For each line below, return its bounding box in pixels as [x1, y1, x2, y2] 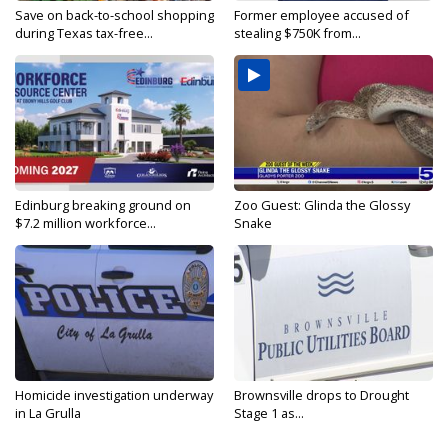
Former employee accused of [234, 6, 409, 25]
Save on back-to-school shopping [15, 6, 214, 25]
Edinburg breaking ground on [15, 196, 191, 215]
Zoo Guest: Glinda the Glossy [234, 196, 410, 215]
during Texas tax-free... [15, 24, 153, 43]
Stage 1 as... [234, 404, 304, 423]
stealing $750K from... [234, 24, 361, 43]
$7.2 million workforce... [15, 214, 156, 233]
